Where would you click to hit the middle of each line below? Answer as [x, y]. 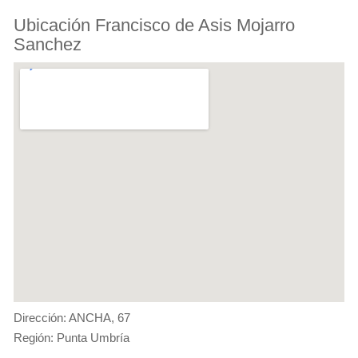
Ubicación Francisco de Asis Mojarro [154, 25]
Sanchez [48, 44]
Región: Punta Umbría [72, 337]
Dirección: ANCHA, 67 [72, 317]
